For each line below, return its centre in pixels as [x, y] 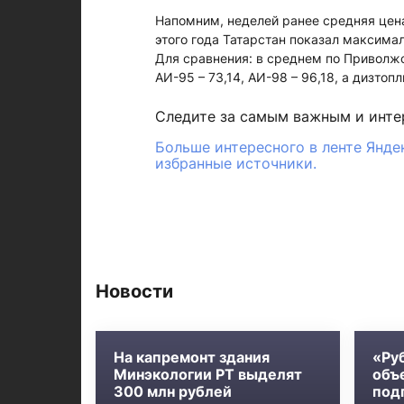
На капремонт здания [191, 357]
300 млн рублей [172, 391]
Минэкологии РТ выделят [207, 374]
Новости [134, 291]
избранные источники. [235, 163]
